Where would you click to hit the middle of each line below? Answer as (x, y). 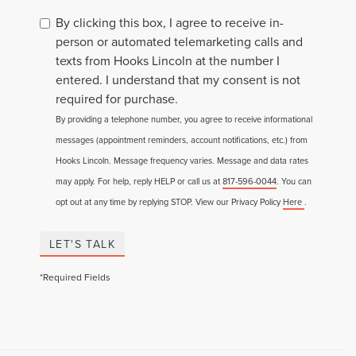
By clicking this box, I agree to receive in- (170, 22)
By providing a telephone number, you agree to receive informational (184, 119)
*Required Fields (75, 277)
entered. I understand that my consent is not (178, 79)
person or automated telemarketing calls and (179, 41)
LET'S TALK (82, 244)
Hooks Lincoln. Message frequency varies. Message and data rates (182, 160)
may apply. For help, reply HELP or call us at (139, 181)
